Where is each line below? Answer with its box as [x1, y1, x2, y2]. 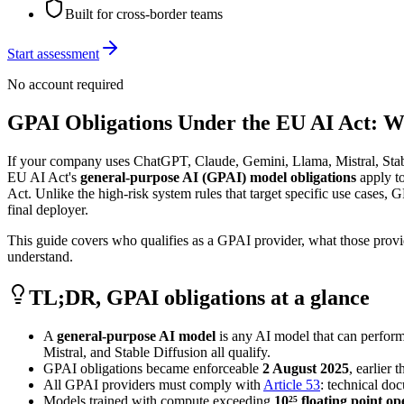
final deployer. [7, 201, 88, 217]
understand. [7, 248, 73, 264]
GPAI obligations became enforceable [43, 360, 262, 376]
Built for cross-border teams [65, 5, 223, 22]
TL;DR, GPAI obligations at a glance [29, 285, 370, 309]
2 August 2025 [262, 360, 349, 376]
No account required [7, 76, 124, 92]
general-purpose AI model [57, 327, 216, 344]
